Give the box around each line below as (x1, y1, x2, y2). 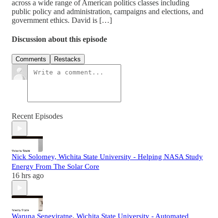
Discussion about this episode (12, 35, 107, 44)
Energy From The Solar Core (12, 163, 99, 171)
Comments (16, 55, 46, 63)
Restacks (54, 55, 81, 63)
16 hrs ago (12, 171, 44, 180)
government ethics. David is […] (12, 16, 112, 24)
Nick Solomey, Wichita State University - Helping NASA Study (12, 153, 203, 161)
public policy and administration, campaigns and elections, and (12, 7, 203, 16)
